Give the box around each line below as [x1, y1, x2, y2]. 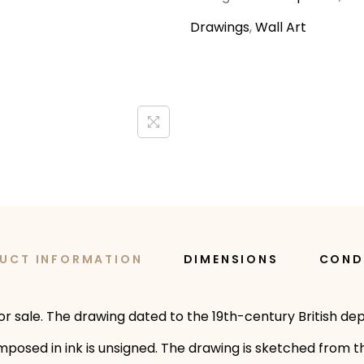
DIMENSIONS [183, 251, 279, 268]
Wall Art [255, 18, 306, 37]
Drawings [190, 18, 249, 37]
